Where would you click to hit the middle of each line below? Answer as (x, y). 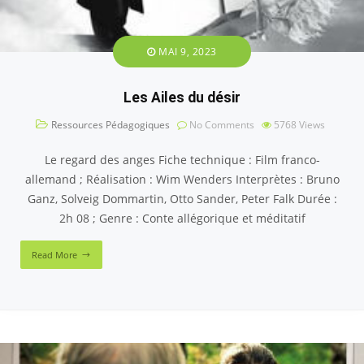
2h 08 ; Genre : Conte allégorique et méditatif (182, 219)
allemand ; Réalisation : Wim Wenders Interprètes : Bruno (182, 180)
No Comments (220, 125)
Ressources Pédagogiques (110, 125)
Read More (54, 255)
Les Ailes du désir (182, 98)
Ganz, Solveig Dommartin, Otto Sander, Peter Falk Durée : (182, 199)
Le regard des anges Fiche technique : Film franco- (182, 160)
